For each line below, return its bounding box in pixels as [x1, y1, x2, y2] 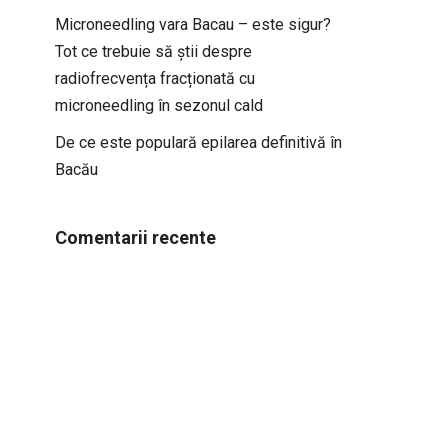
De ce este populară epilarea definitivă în [55, 133, 342, 152]
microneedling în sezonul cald [55, 96, 263, 115]
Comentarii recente [55, 227, 216, 248]
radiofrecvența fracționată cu [55, 69, 255, 88]
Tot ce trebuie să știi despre [55, 42, 252, 61]
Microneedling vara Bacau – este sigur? [55, 15, 331, 34]
